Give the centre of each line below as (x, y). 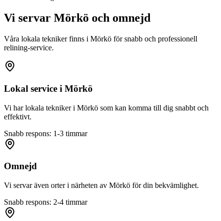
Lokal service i (34, 88)
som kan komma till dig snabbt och (153, 108)
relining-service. (29, 48)
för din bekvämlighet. (165, 185)
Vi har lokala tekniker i (40, 108)
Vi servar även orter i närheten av (56, 185)
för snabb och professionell (154, 39)
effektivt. (18, 116)
